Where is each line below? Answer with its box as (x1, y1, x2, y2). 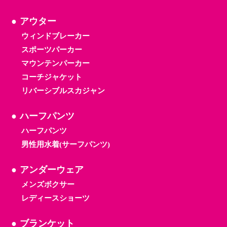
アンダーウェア (19, 165, 84, 175)
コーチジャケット (21, 73, 82, 82)
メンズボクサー (21, 180, 74, 189)
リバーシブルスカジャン (21, 87, 105, 95)
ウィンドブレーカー (21, 32, 90, 41)
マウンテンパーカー (21, 59, 90, 68)
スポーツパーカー (21, 46, 82, 54)
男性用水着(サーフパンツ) (21, 140, 110, 149)
